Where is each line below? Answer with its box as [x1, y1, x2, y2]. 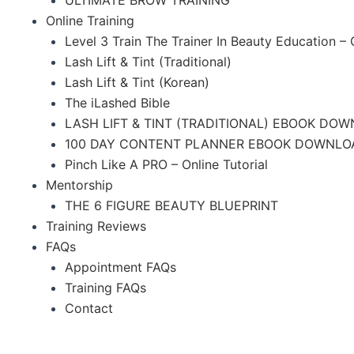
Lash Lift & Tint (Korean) [65, 73, 209, 90]
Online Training [46, 12, 134, 28]
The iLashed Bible [65, 94, 170, 111]
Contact [65, 299, 113, 316]
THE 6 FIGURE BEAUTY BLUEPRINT [65, 197, 278, 213]
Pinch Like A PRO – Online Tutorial [65, 156, 268, 172]
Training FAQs [65, 279, 146, 296]
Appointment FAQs [65, 258, 176, 275]
